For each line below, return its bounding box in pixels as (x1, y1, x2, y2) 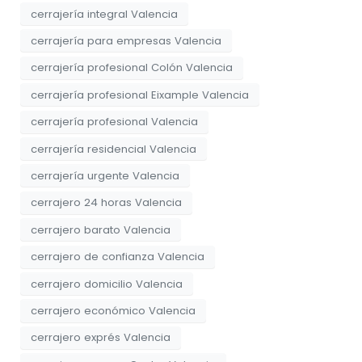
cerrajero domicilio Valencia (31, 276, 183, 292)
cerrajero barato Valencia (31, 221, 170, 238)
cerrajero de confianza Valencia (31, 249, 204, 265)
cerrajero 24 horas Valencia (31, 195, 182, 211)
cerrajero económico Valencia (31, 303, 196, 318)
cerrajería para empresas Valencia (31, 32, 221, 48)
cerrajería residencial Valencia (31, 141, 196, 157)
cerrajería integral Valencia (31, 6, 178, 22)
